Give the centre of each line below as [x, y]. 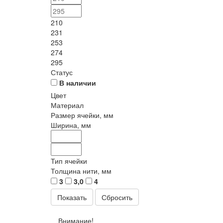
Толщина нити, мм [81, 171]
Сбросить [117, 197]
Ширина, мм [71, 125]
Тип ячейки [69, 161]
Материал [67, 105]
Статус [62, 72]
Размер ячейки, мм [82, 115]
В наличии [78, 83]
